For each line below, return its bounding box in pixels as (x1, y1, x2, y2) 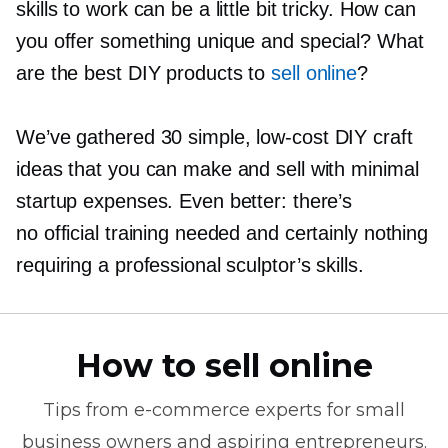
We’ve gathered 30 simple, (16, 126, 257, 148)
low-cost (256, 126, 329, 148)
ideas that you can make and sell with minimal (16, 158, 419, 180)
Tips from (43, 399, 134, 421)
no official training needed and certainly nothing (16, 222, 429, 244)
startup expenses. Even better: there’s (16, 190, 353, 212)
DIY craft (328, 126, 413, 148)
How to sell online (75, 346, 373, 385)
